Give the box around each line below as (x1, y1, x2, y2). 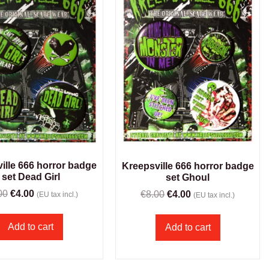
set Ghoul (166, 172, 210, 183)
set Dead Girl (1, 172, 60, 183)
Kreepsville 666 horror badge (121, 161, 254, 172)
